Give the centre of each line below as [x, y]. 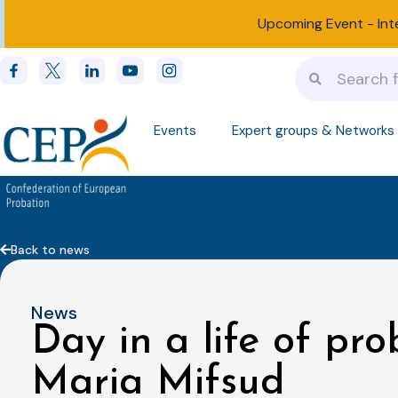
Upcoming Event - [317, 24]
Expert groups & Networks [313, 131]
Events [175, 131]
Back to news [50, 249]
